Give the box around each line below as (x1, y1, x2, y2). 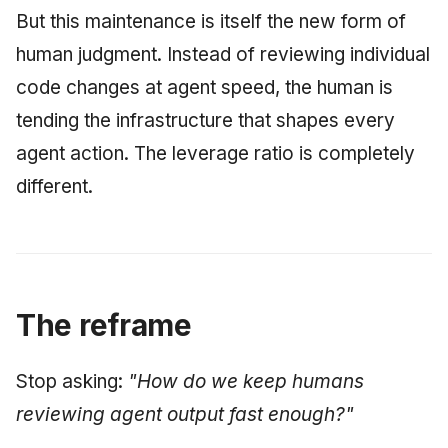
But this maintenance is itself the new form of (16, 10, 406, 34)
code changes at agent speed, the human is (16, 76, 393, 100)
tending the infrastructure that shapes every (16, 109, 395, 133)
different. (16, 175, 93, 199)
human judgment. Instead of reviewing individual (16, 43, 430, 67)
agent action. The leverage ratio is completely (16, 142, 415, 166)
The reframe (16, 307, 192, 344)
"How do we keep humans (128, 370, 364, 394)
